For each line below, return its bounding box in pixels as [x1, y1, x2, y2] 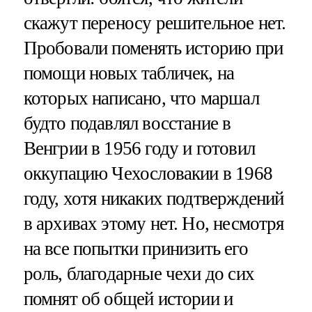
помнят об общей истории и [23, 288, 233, 309]
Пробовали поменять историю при [23, 37, 283, 58]
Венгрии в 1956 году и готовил [23, 137, 255, 159]
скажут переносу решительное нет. [23, 12, 286, 33]
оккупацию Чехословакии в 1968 [23, 162, 272, 184]
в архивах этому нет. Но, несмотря [23, 212, 284, 234]
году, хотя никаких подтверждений [23, 187, 284, 209]
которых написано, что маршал [23, 87, 259, 109]
